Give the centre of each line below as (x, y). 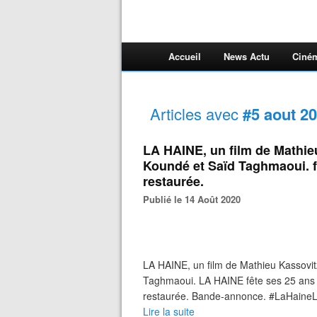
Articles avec (196, 114)
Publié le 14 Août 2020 (195, 199)
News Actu (247, 56)
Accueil (185, 56)
